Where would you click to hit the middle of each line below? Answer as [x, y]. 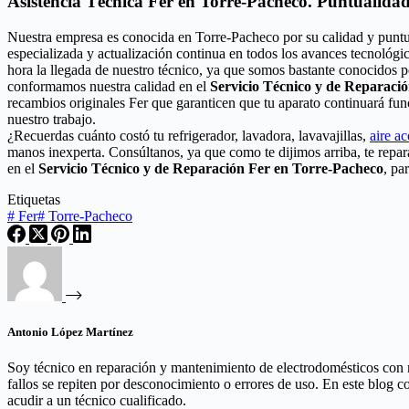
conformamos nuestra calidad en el [109, 87]
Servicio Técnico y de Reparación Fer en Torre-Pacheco [211, 169]
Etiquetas [34, 200]
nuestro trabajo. [52, 120]
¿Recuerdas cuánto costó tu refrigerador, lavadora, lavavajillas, [189, 136]
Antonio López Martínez [70, 332]
